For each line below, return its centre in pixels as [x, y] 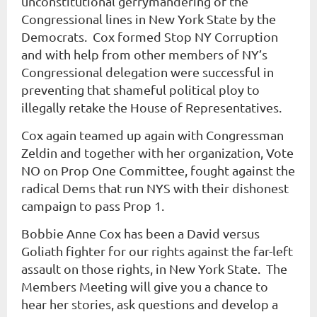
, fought [207, 170]
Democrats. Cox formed [93, 36]
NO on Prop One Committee [103, 170]
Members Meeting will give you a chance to [145, 286]
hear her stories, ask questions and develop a [150, 304]
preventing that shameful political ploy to [140, 90]
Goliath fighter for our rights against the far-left [157, 251]
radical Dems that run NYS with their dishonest [155, 188]
